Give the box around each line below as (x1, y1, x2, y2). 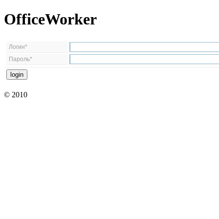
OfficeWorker (4, 10, 97, 28)
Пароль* (9, 55, 32, 63)
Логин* (9, 43, 27, 50)
